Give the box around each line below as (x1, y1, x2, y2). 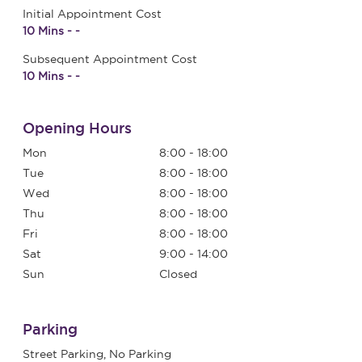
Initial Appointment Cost (22, 6, 162, 20)
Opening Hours (22, 119, 132, 136)
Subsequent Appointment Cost (22, 52, 197, 65)
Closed (158, 267, 197, 280)
